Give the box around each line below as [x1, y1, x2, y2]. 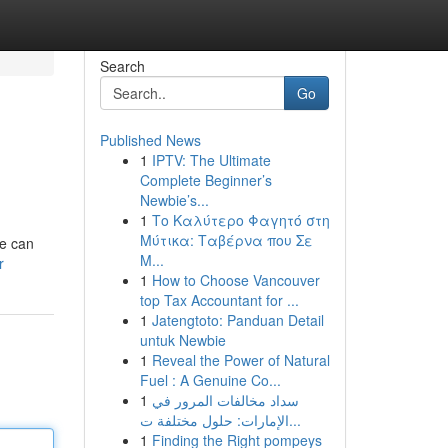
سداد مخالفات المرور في [151, 390, 299, 410]
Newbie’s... [139, 190, 209, 210]
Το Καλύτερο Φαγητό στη [151, 210, 330, 230]
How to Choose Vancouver [151, 270, 320, 290]
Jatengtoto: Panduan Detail [151, 310, 324, 330]
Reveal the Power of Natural [151, 350, 330, 370]
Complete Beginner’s [139, 170, 272, 190]
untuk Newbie [139, 330, 226, 350]
